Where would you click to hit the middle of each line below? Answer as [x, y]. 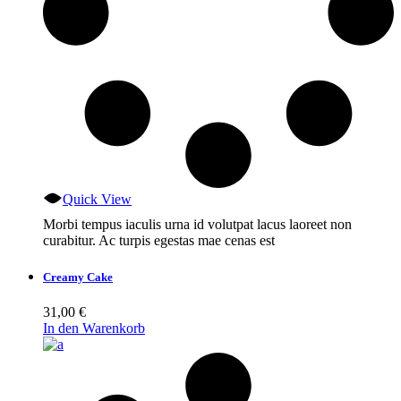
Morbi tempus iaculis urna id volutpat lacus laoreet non [197, 225]
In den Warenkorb [94, 328]
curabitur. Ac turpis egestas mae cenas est [159, 241]
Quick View [98, 200]
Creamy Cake [78, 277]
